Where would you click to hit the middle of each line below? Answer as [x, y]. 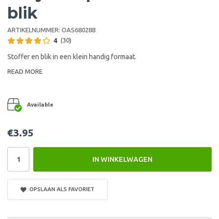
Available [40, 104]
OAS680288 [78, 30]
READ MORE [25, 71]
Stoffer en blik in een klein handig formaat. [72, 56]
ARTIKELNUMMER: [34, 30]
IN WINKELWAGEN [122, 159]
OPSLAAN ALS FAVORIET [60, 189]
